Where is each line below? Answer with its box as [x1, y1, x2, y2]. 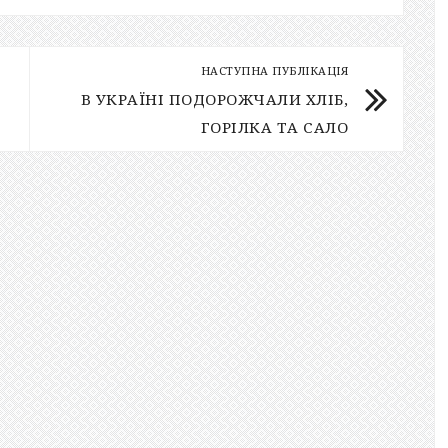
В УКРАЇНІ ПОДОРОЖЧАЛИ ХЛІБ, [80, 89, 348, 110]
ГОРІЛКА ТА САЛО [200, 117, 348, 138]
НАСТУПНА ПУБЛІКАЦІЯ [200, 63, 348, 79]
